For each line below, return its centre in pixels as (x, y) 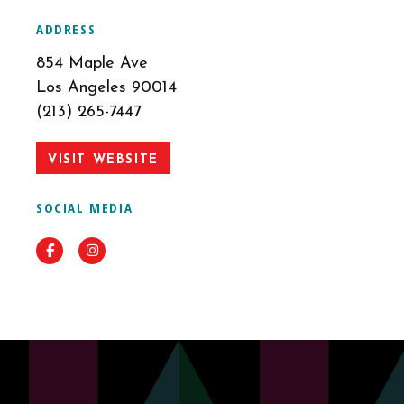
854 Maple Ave (92, 64)
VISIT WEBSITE (103, 160)
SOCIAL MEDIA (85, 207)
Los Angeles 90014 (106, 88)
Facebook (82, 251)
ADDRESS (66, 29)
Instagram (127, 251)
